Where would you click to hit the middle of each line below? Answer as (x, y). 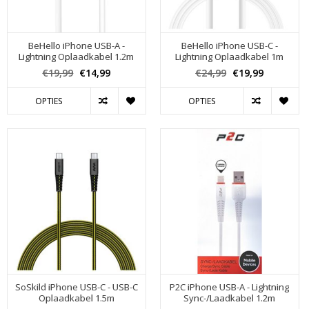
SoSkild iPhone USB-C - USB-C (76, 287)
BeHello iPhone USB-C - (229, 45)
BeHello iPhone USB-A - (76, 45)
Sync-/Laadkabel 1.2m (230, 298)
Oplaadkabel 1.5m (76, 298)
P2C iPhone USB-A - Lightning (230, 287)
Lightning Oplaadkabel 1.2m (77, 56)
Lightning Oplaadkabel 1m (230, 56)
